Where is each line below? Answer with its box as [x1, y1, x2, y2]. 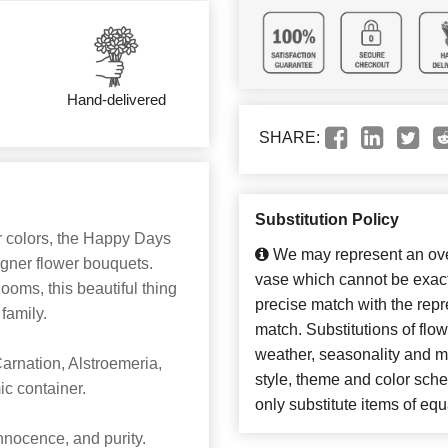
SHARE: [259, 129, 320, 147]
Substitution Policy [255, 211, 399, 229]
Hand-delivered [66, 91, 166, 108]
